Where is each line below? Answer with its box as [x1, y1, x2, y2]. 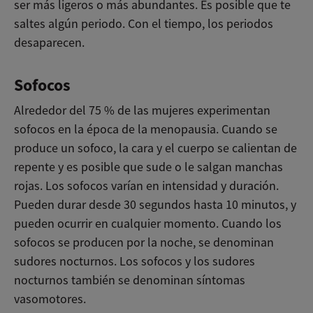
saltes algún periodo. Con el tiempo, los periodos [14, 15, 273, 31]
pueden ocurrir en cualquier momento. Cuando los [14, 215, 282, 231]
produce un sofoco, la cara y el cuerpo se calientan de [14, 140, 297, 156]
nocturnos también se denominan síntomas [14, 272, 245, 288]
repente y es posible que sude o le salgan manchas [14, 159, 283, 175]
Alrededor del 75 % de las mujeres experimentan [14, 102, 270, 118]
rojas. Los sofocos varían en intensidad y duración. [14, 177, 279, 194]
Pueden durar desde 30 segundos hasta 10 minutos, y [14, 196, 296, 212]
